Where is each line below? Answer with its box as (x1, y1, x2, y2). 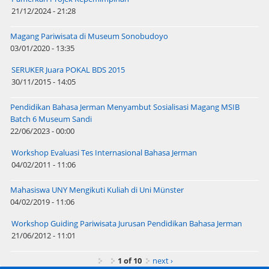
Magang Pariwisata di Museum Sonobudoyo (10, 31, 168, 42)
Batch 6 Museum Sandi (10, 113, 92, 125)
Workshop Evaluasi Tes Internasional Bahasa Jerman (11, 147, 197, 159)
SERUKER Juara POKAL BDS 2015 (11, 64, 125, 76)
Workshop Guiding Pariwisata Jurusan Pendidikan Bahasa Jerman (11, 218, 242, 229)
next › (153, 255, 173, 267)
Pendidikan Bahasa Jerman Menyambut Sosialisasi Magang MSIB (10, 101, 240, 113)
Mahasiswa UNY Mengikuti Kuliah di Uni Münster (10, 184, 184, 196)
